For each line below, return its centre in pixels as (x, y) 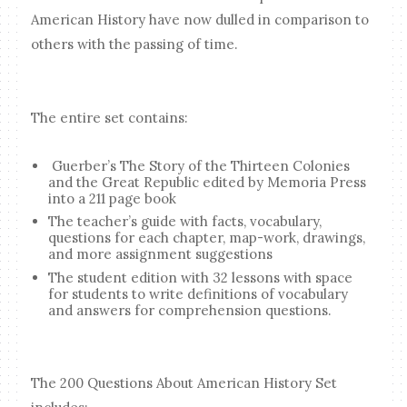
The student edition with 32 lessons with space (201, 277)
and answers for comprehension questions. (192, 310)
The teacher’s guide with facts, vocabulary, (185, 222)
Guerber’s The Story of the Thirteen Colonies (199, 165)
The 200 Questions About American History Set (184, 383)
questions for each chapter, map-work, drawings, (207, 238)
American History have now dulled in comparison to (200, 19)
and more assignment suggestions (163, 254)
